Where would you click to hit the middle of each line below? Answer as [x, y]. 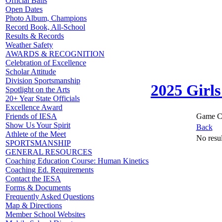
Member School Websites [45, 214]
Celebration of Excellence [46, 63]
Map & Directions [34, 205]
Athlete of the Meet [36, 134]
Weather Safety [29, 45]
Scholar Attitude [31, 72]
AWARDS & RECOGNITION [55, 54]
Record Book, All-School [45, 27]
